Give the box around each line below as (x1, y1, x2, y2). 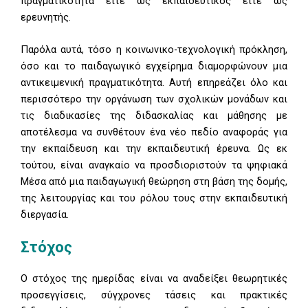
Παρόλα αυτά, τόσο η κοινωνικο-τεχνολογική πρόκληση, (21, 43, 287, 56)
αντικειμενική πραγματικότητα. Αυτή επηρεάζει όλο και (21, 76, 287, 89)
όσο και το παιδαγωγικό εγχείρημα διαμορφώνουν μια (21, 60, 287, 73)
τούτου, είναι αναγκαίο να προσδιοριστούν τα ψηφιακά (21, 159, 287, 172)
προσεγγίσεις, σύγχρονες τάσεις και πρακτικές (21, 289, 287, 302)
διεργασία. (21, 208, 69, 221)
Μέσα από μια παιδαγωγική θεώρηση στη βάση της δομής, (21, 175, 287, 188)
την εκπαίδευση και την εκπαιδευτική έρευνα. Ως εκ (21, 142, 287, 155)
